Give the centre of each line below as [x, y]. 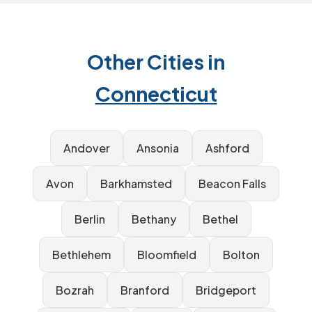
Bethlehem [81, 255]
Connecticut [156, 93]
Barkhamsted [136, 184]
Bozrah [75, 290]
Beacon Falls [232, 184]
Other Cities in [156, 61]
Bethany [154, 219]
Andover [86, 148]
